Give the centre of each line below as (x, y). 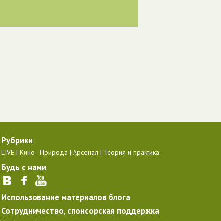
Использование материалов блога (66, 197)
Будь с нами (24, 167)
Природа (54, 152)
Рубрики (17, 140)
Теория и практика (131, 152)
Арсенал (86, 152)
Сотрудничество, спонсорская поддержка (80, 211)
